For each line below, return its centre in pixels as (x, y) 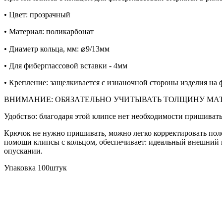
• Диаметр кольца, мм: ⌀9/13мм (57, 49)
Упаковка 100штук (35, 168)
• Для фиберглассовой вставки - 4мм (66, 66)
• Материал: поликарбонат (49, 32)
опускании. (23, 151)
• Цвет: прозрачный (37, 15)
